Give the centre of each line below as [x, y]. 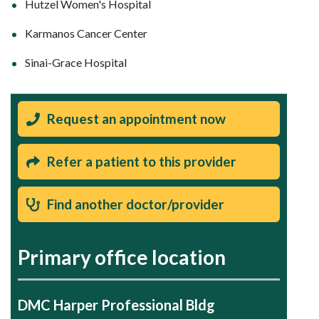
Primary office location [122, 257]
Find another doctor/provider [136, 204]
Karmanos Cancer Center [86, 33]
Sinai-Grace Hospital [76, 63]
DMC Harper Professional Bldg [116, 305]
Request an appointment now [136, 119]
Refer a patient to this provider [142, 162]
